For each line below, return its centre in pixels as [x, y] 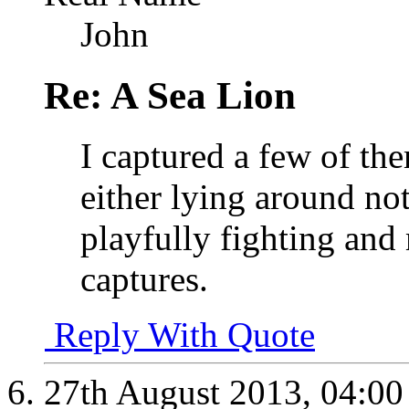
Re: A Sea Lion [170, 95]
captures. [144, 279]
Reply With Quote [180, 335]
